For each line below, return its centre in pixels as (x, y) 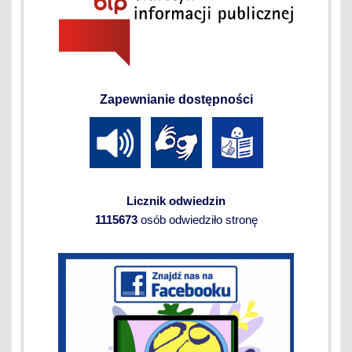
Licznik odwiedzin (176, 201)
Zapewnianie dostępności (176, 100)
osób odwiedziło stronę (197, 220)
